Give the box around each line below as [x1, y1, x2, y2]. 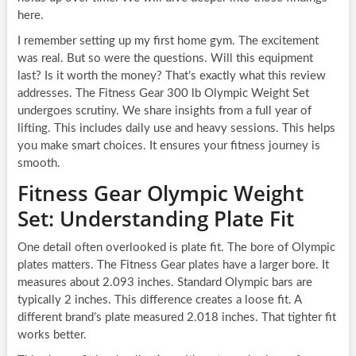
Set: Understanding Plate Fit [17, 204, 294, 234]
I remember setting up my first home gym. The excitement [17, 35, 319, 48]
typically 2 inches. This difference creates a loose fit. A [17, 294, 301, 307]
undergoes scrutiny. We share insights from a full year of [17, 105, 311, 118]
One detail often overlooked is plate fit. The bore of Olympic [17, 242, 335, 254]
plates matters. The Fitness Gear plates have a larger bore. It [17, 259, 329, 272]
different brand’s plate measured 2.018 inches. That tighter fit [17, 311, 336, 324]
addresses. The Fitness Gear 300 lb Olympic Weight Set [17, 87, 309, 100]
